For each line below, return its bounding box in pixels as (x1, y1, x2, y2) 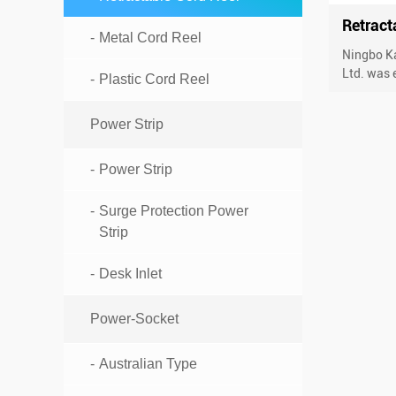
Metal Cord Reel (99, 30, 202, 46)
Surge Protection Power (99, 203, 248, 219)
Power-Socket (90, 311, 179, 327)
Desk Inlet (99, 266, 162, 282)
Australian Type (99, 356, 197, 372)
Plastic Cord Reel (99, 72, 209, 88)
